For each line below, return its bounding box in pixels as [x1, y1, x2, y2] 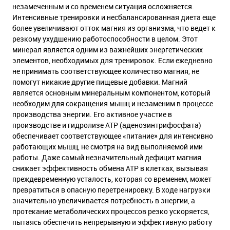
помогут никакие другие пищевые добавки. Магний [12, 77, 187, 87]
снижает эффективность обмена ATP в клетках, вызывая [12, 163, 208, 173]
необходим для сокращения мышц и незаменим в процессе [12, 99, 213, 108]
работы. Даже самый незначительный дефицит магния [12, 152, 201, 162]
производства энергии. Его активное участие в [12, 109, 172, 119]
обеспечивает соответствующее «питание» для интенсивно [12, 131, 213, 141]
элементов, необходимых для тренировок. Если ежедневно [12, 55, 213, 65]
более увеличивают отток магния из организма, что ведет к [12, 23, 216, 33]
